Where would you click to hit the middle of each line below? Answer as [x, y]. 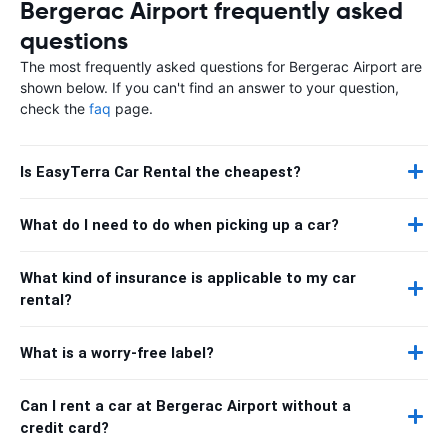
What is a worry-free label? [117, 352]
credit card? [64, 427]
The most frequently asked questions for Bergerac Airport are [221, 66]
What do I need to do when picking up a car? [179, 224]
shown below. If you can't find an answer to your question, [209, 87]
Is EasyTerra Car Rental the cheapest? [160, 171]
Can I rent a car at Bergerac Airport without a [185, 405]
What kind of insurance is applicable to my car [188, 277]
